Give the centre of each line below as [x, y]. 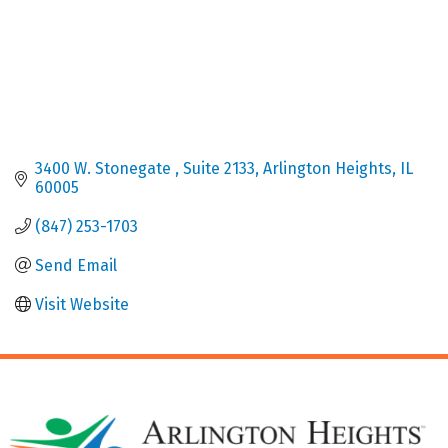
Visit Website [82, 304]
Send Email [76, 265]
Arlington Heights [327, 168]
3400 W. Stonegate [105, 168]
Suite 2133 [219, 168]
